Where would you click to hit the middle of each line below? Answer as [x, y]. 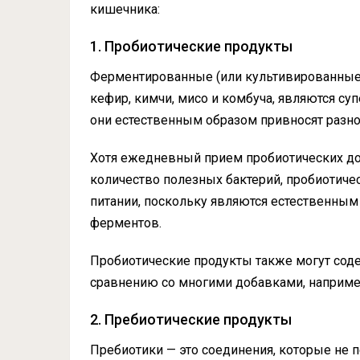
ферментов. [126, 223]
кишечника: [125, 10]
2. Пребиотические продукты [191, 320]
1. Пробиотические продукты [191, 47]
